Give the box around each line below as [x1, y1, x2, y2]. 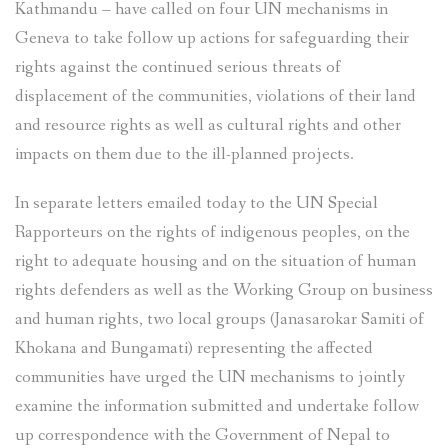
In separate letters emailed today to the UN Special [15, 191, 378, 215]
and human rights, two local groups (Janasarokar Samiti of [15, 307, 424, 331]
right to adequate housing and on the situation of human [15, 249, 416, 273]
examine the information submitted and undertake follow [15, 394, 419, 418]
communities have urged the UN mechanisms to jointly [15, 365, 405, 389]
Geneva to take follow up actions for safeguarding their [15, 26, 409, 50]
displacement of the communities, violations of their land [15, 84, 416, 108]
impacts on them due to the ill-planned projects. [15, 142, 354, 166]
